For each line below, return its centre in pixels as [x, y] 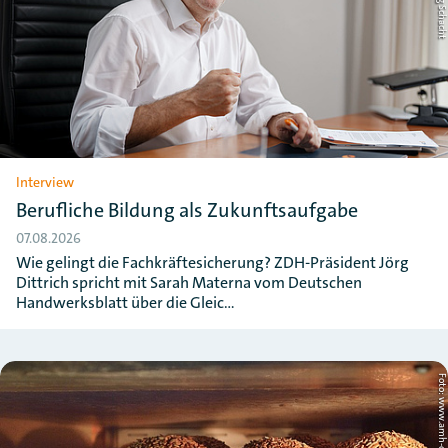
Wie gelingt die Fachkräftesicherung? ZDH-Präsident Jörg [212, 262]
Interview [45, 182]
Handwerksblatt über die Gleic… [125, 302]
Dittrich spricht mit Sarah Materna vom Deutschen [189, 282]
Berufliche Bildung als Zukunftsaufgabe [187, 210]
